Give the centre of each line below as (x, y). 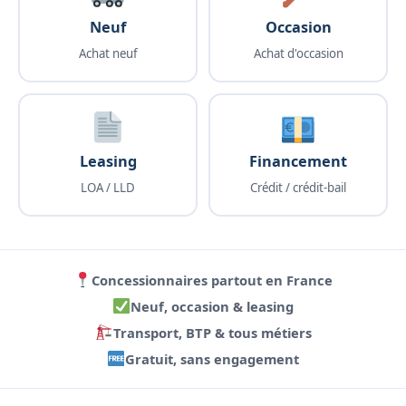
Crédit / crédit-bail (298, 188)
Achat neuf (108, 53)
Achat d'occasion (298, 53)
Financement (298, 162)
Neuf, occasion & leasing (213, 306)
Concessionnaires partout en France (213, 280)
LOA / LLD (108, 188)
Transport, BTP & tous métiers (212, 332)
